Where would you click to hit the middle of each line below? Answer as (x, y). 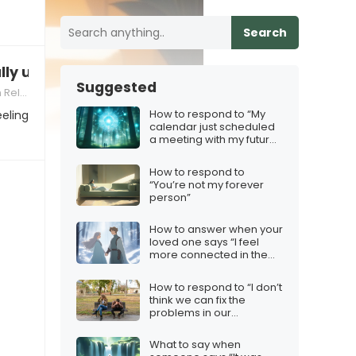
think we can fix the (197, 300)
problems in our (190, 312)
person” (170, 197)
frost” (163, 268)
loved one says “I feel (204, 242)
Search (265, 33)
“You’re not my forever (207, 184)
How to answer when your (216, 230)
